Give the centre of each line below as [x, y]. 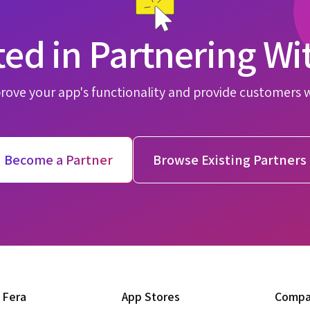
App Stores [151, 297]
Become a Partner [58, 160]
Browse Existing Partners [229, 160]
